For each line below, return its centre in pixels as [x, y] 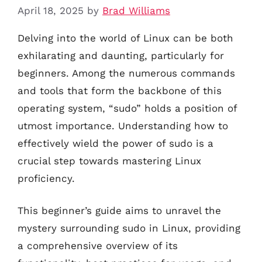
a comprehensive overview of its [98, 246]
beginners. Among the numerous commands [126, 73]
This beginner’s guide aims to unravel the [119, 211]
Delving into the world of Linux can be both [125, 38]
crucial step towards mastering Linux [109, 161]
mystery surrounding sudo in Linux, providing [129, 228]
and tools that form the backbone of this [120, 90]
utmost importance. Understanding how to [123, 125]
